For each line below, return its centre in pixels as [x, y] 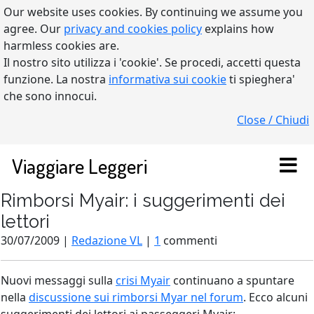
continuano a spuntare [232, 280]
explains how [238, 29]
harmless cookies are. [61, 46]
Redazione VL [107, 240]
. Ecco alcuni [275, 297]
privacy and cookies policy [133, 29]
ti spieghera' [261, 79]
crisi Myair [143, 280]
